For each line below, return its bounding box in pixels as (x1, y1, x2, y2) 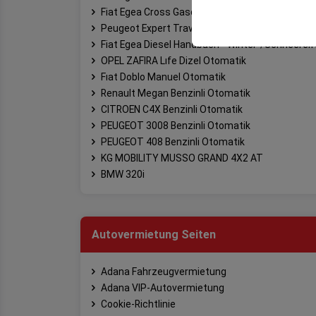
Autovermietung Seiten (92, 227, 216, 241)
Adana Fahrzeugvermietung (101, 265, 226, 277)
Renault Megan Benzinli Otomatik (101, 87, 250, 99)
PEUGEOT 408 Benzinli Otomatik (101, 135, 245, 147)
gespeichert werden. (212, 15, 304, 27)
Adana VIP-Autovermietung (101, 281, 224, 293)
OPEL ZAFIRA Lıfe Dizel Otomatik (101, 54, 246, 66)
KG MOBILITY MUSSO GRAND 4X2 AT (101, 152, 263, 164)
